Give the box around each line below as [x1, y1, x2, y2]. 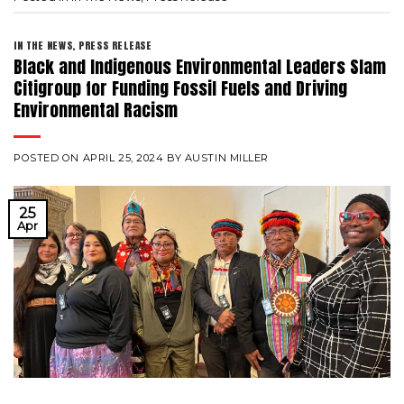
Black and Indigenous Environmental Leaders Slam [14, 52, 386, 79]
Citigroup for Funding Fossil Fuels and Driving [14, 74, 347, 101]
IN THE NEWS [14, 38, 73, 54]
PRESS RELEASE [78, 38, 152, 54]
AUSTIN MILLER [184, 151, 269, 164]
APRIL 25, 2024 [82, 151, 164, 164]
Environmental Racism [14, 96, 178, 123]
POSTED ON [14, 151, 83, 164]
